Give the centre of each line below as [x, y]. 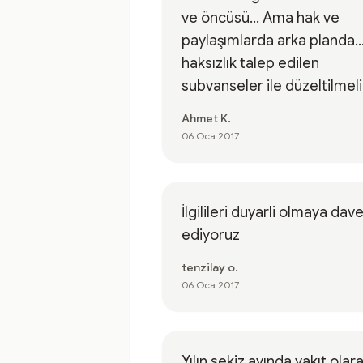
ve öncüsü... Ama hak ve [261, 18]
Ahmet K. [206, 118]
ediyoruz [211, 235]
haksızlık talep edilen [250, 63]
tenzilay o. [210, 267]
